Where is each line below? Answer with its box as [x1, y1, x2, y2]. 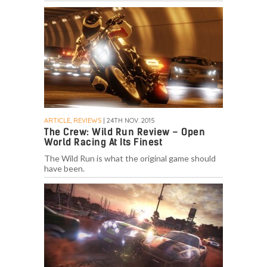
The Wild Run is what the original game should [44, 153, 216, 164]
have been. [44, 163, 85, 174]
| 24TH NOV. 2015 [101, 116, 155, 125]
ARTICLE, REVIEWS [44, 116, 101, 125]
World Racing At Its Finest [44, 136, 162, 148]
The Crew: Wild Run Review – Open [44, 126, 205, 138]
